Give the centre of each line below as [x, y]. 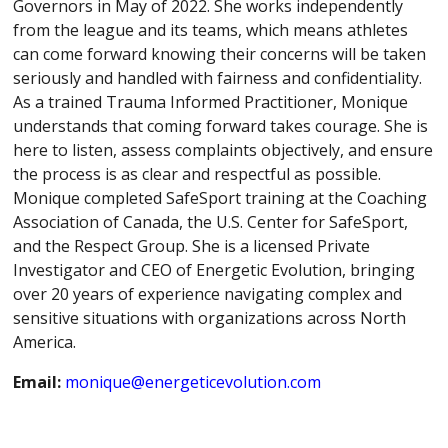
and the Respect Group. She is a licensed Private [192, 245]
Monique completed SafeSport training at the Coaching [220, 197]
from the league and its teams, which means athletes [211, 29]
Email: [37, 381]
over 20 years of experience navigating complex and [208, 293]
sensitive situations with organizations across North [210, 317]
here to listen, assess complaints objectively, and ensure [223, 149]
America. [45, 341]
